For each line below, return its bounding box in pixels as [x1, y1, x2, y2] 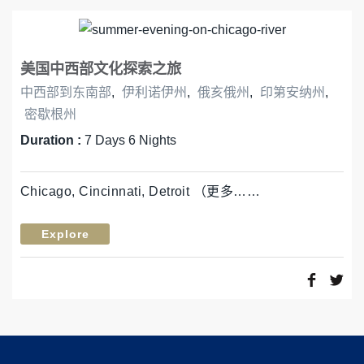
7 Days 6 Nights [84, 132, 176, 147]
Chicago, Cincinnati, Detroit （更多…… [20, 184, 261, 198]
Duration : [20, 132, 84, 147]
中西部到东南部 [20, 84, 111, 99]
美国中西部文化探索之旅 [20, 59, 181, 77]
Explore [41, 227, 89, 241]
